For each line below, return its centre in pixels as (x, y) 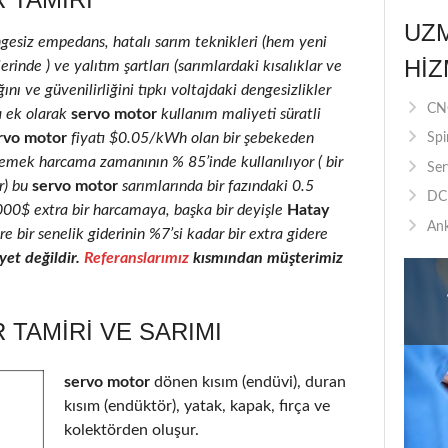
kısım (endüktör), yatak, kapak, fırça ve (197, 405)
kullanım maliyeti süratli (239, 113)
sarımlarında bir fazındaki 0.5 (216, 185)
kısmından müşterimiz (266, 257)
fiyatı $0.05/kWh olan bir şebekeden (192, 137)
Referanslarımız (136, 257)
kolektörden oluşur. (131, 429)
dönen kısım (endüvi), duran (250, 381)
